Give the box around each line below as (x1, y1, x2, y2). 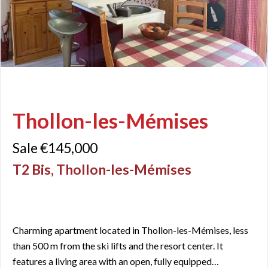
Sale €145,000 (13, 139, 98, 157)
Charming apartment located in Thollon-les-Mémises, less (13, 224, 248, 236)
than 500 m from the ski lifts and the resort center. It (13, 240, 223, 252)
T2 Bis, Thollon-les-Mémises (13, 161, 191, 178)
